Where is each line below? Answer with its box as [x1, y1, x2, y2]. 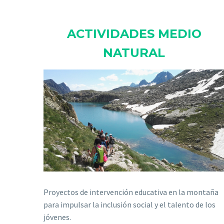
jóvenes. [43, 212, 71, 222]
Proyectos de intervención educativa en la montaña [43, 187, 218, 197]
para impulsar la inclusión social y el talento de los [43, 199, 215, 210]
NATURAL [103, 45, 165, 60]
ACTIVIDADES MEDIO [66, 26, 201, 41]
